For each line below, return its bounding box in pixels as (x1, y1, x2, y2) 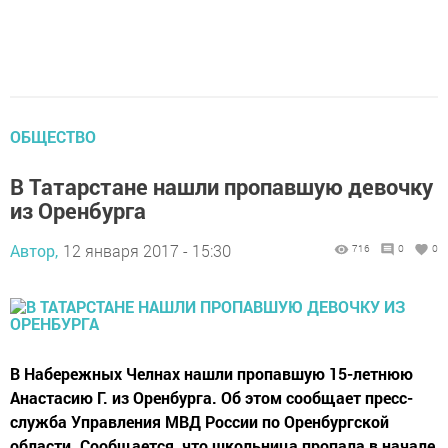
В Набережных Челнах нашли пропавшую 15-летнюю (10, 363, 413, 384)
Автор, (10, 240, 58, 261)
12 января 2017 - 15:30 (63, 240, 231, 261)
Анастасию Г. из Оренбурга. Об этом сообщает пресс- (10, 387, 413, 408)
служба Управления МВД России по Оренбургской (10, 411, 389, 432)
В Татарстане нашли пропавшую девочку (10, 172, 433, 201)
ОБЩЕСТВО (10, 126, 96, 147)
